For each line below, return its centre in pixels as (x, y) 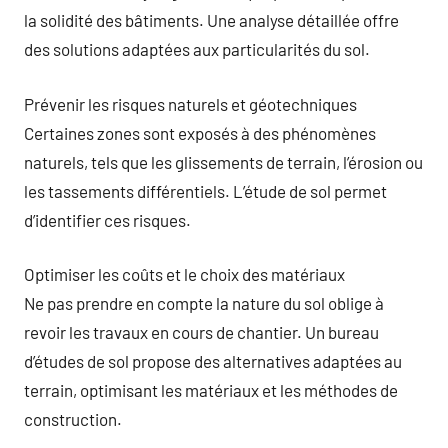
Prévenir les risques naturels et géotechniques (190, 103)
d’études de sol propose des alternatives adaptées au (213, 361)
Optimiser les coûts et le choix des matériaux (184, 274)
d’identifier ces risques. (107, 219)
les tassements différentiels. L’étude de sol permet (205, 190)
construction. (73, 419)
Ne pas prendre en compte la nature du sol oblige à (204, 303)
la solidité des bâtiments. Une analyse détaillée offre (211, 20)
